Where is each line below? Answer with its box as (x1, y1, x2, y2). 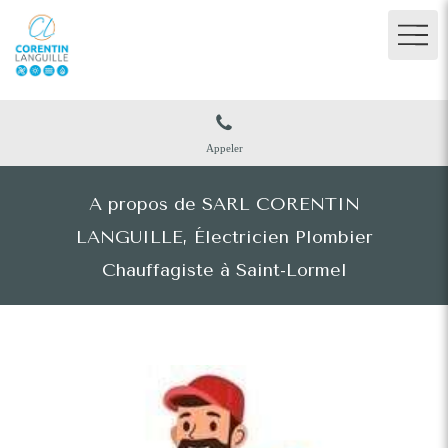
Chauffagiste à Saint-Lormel (101, 259, 347, 281)
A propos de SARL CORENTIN (88, 193, 360, 215)
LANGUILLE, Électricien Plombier (75, 226, 373, 248)
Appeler (205, 142, 243, 155)
